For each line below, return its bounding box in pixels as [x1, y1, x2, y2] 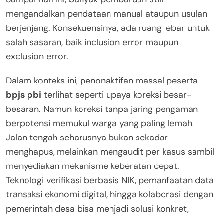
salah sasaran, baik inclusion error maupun [6, 36, 178, 49]
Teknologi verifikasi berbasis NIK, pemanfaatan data [6, 174, 214, 187]
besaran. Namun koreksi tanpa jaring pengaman [6, 103, 198, 115]
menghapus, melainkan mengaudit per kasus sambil [6, 146, 214, 158]
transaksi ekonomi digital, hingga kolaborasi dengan [6, 189, 213, 201]
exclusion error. [6, 51, 68, 63]
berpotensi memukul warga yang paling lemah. [6, 117, 194, 130]
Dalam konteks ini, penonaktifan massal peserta [6, 75, 198, 87]
